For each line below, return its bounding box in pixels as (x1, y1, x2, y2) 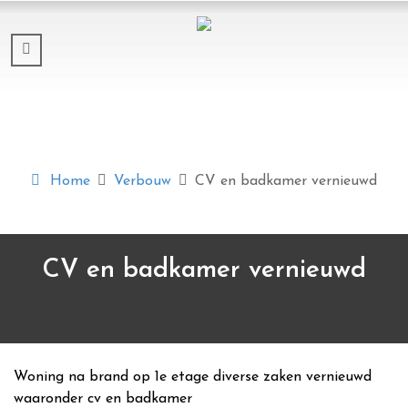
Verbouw (114, 174, 171, 189)
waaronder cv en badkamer (14, 392, 192, 406)
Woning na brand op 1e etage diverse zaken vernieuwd (14, 370, 372, 384)
